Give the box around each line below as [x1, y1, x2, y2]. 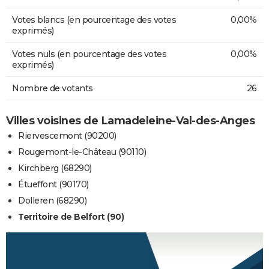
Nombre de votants [12, 82, 93, 94]
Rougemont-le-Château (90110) [18, 146, 146, 157]
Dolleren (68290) [18, 195, 86, 206]
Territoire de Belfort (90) [18, 211, 124, 222]
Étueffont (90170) [18, 178, 89, 190]
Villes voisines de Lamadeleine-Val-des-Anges [6, 113, 255, 127]
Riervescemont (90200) [18, 130, 116, 141]
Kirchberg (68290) [18, 162, 92, 174]
